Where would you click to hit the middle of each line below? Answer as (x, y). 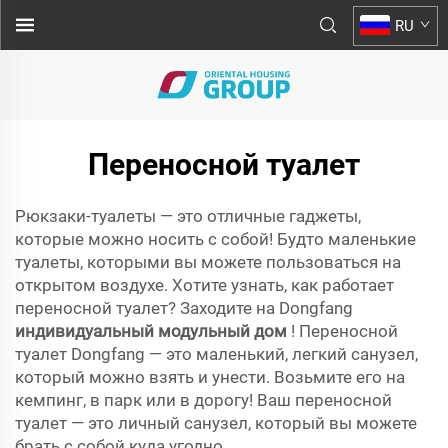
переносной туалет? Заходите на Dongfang (184, 308)
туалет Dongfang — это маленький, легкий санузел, (216, 354)
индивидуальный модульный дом (153, 331)
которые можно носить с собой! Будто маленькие (215, 239)
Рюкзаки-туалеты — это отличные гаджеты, (188, 216)
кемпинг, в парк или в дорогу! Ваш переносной (203, 400)
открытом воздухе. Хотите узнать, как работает (204, 285)
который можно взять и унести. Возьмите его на (210, 377)
